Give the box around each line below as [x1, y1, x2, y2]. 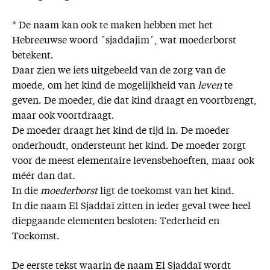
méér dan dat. [12, 172, 75, 182]
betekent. [12, 51, 54, 61]
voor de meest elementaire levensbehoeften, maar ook [12, 157, 254, 167]
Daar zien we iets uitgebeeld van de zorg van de [12, 66, 225, 77]
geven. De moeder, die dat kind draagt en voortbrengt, [12, 96, 257, 107]
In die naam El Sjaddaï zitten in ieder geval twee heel [12, 202, 251, 212]
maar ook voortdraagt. [12, 111, 115, 122]
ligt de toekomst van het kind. [98, 187, 234, 197]
